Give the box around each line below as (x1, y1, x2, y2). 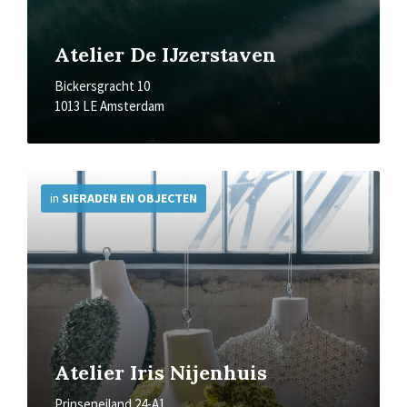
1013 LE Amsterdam (55, 97, 164, 114)
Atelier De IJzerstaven (55, 42, 276, 67)
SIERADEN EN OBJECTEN (62, 190, 197, 206)
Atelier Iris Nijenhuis (55, 360, 267, 385)
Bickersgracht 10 (55, 77, 150, 94)
